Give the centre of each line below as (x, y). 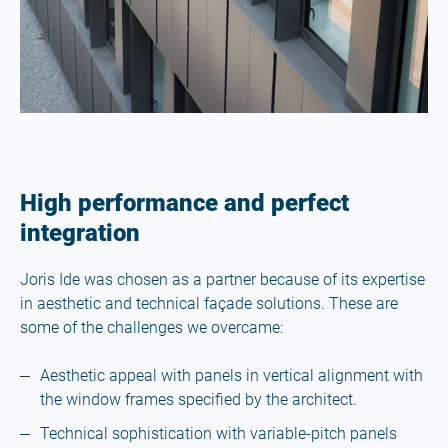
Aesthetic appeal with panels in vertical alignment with (231, 375)
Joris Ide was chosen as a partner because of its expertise (222, 279)
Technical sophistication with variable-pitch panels (218, 433)
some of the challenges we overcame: (151, 327)
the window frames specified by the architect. (198, 399)
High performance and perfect (184, 202)
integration (80, 232)
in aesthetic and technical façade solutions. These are (209, 303)
